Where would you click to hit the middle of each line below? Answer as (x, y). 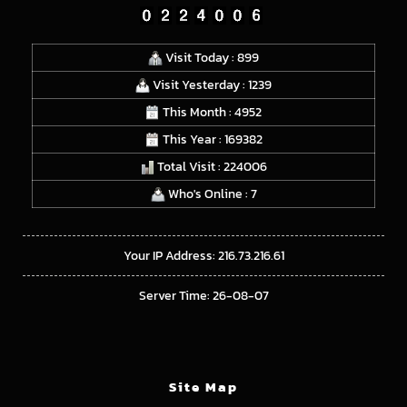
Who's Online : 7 (211, 194)
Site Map (203, 386)
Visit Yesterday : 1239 (211, 84)
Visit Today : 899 (211, 57)
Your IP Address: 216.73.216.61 (203, 255)
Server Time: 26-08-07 (203, 295)
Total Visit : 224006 (211, 166)
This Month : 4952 (211, 112)
